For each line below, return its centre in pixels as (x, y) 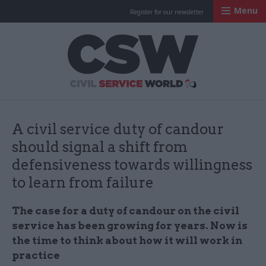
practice (36, 255)
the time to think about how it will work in (127, 240)
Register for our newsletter (167, 12)
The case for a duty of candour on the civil (126, 211)
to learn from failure (83, 183)
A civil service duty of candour (118, 129)
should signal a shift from (100, 147)
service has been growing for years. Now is (130, 226)
